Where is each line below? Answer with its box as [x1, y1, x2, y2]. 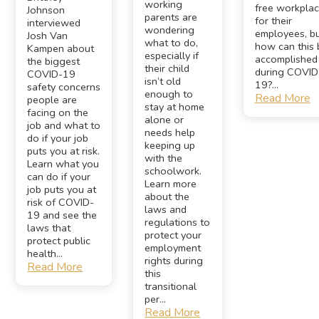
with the [145, 150, 183, 165]
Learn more [145, 176, 197, 191]
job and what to [27, 117, 101, 132]
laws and [145, 202, 187, 216]
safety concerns [27, 79, 101, 94]
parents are [145, 9, 198, 24]
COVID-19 [27, 66, 76, 81]
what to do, [145, 35, 199, 50]
